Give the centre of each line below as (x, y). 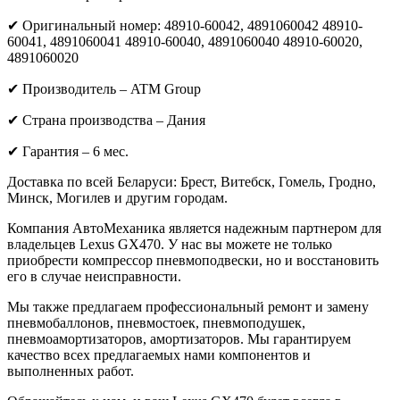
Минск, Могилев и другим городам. (117, 197)
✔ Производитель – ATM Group (104, 88)
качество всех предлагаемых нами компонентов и (159, 354)
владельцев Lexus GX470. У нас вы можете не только (170, 244)
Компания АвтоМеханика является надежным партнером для (194, 228)
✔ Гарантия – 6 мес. (68, 151)
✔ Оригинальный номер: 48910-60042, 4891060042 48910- (185, 25)
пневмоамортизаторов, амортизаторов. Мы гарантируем (179, 338)
